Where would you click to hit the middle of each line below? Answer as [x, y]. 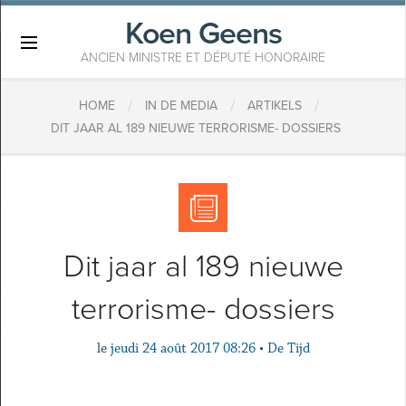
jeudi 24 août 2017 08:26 [183, 348]
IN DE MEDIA [181, 106]
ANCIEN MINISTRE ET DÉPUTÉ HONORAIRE [203, 58]
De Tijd [288, 348]
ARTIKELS [274, 106]
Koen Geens [203, 34]
